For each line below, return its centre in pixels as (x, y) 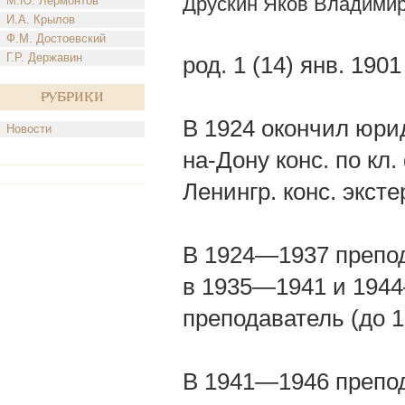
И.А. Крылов (41, 19)
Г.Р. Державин (44, 57)
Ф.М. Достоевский (56, 38)
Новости (29, 129)
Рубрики (72, 97)
